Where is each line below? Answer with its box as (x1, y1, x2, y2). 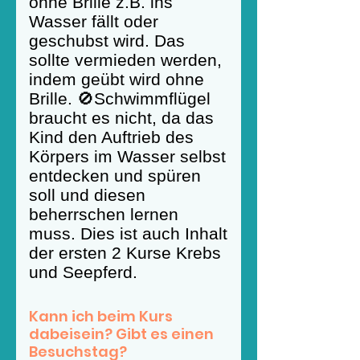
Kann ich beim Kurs (29, 306, 173, 326)
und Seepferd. (29, 263, 137, 281)
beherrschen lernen (29, 205, 178, 223)
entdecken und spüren (29, 166, 201, 185)
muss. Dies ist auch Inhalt (29, 224, 227, 243)
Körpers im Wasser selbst (29, 147, 226, 166)
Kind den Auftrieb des (29, 128, 194, 146)
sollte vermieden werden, (29, 51, 222, 69)
